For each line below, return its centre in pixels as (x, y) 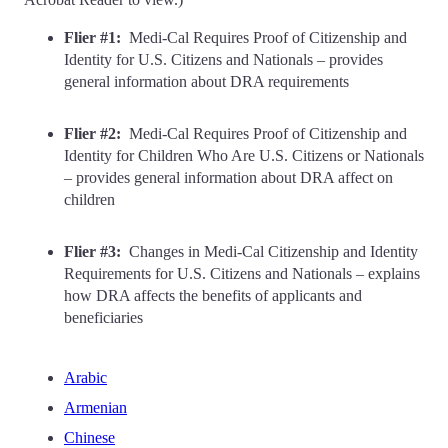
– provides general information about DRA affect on (228, 177)
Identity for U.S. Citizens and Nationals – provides (223, 59)
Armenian (95, 407)
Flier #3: (92, 251)
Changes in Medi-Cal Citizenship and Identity (269, 251)
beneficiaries (103, 317)
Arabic (85, 377)
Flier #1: (92, 37)
